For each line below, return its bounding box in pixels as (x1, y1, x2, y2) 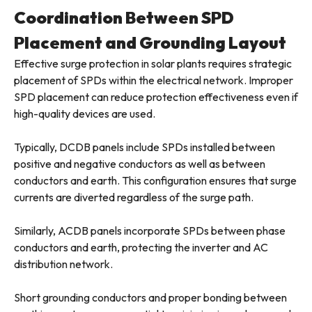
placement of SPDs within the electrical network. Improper (14, 73, 293, 88)
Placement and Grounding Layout (14, 32, 286, 54)
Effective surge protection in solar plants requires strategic (14, 56, 292, 71)
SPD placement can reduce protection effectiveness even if (14, 90, 298, 104)
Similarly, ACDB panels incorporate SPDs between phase (14, 224, 286, 238)
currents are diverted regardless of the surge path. (14, 190, 253, 205)
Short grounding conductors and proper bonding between (14, 290, 287, 305)
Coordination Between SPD (14, 7, 234, 29)
